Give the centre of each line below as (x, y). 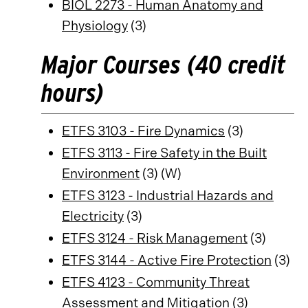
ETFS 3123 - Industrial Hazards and (168, 196)
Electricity (93, 216)
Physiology (95, 26)
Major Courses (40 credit (163, 64)
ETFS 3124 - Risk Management (155, 238)
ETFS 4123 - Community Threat (156, 282)
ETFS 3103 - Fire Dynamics (143, 131)
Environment (101, 174)
